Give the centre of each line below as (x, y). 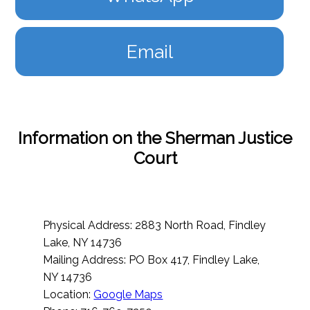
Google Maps (128, 295)
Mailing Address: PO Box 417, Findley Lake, (152, 260)
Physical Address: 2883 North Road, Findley (155, 226)
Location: (69, 295)
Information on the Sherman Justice (155, 138)
